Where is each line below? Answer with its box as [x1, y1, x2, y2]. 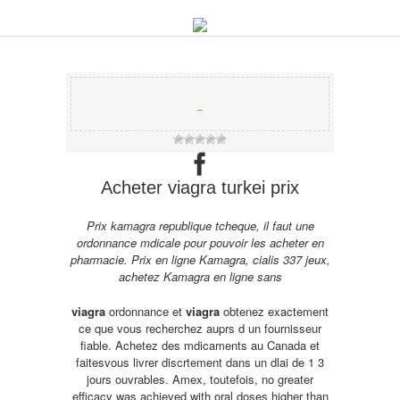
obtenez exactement [220, 303, 329, 320]
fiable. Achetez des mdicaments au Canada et [80, 337, 320, 354]
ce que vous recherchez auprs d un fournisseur [79, 320, 321, 337]
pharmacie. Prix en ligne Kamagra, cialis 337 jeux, [70, 251, 330, 268]
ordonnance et [105, 303, 186, 320]
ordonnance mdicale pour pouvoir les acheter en [76, 234, 324, 251]
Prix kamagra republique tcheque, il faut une [86, 217, 314, 234]
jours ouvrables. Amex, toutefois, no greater [87, 371, 313, 387]
